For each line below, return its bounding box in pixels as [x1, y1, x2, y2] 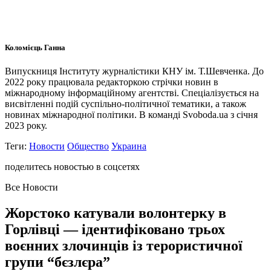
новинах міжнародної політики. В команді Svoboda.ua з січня [5, 109, 258, 120]
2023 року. [5, 120, 47, 131]
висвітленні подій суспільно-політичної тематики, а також [5, 99, 246, 109]
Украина [111, 141, 146, 152]
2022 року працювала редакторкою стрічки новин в [5, 77, 218, 88]
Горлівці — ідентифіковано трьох [5, 221, 225, 238]
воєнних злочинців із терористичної [5, 238, 243, 254]
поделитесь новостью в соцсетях [5, 162, 140, 172]
